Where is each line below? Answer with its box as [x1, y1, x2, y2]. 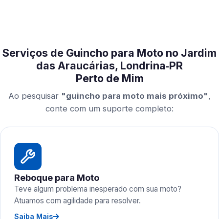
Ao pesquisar [8, 91, 61, 101]
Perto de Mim [75, 72, 144, 85]
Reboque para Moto [14, 172, 99, 183]
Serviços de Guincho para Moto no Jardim [2, 46, 217, 59]
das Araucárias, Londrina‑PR [36, 59, 183, 72]
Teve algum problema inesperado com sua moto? [14, 184, 181, 194]
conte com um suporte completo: [45, 104, 174, 113]
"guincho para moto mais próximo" [61, 91, 208, 101]
